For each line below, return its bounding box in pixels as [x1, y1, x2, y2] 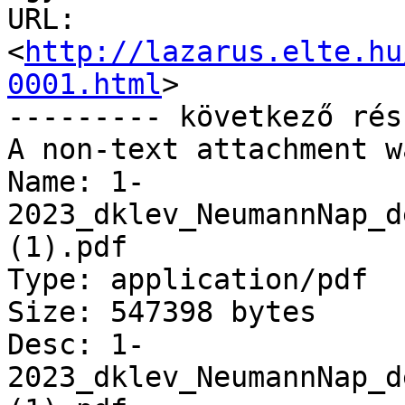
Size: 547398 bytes [7, 296, 316, 329]
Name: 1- [7, 165, 145, 199]
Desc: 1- [7, 328, 145, 362]
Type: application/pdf [7, 263, 368, 297]
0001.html [7, 68, 162, 101]
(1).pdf [7, 231, 127, 264]
